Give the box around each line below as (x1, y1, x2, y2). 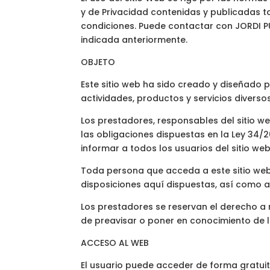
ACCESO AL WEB (81, 237, 149, 249)
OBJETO (81, 56, 116, 68)
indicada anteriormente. (81, 34, 188, 46)
